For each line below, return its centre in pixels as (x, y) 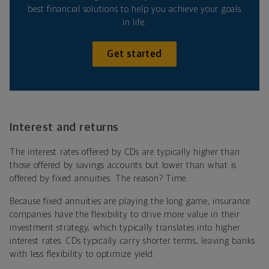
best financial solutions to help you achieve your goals (134, 10)
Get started (134, 54)
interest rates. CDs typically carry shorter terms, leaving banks (132, 241)
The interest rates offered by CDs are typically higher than (125, 153)
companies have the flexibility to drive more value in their (125, 215)
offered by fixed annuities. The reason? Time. (99, 179)
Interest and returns (64, 128)
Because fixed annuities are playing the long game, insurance (130, 202)
